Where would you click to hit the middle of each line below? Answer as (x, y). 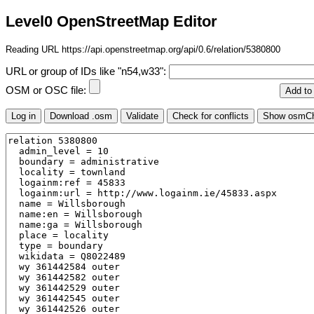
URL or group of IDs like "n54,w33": (87, 72)
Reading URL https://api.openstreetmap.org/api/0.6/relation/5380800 (143, 49)
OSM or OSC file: (47, 91)
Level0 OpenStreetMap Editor (111, 22)
